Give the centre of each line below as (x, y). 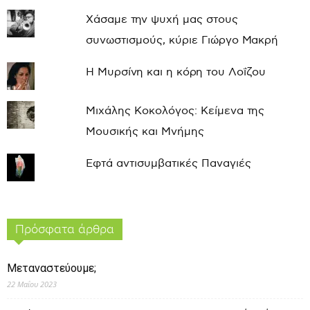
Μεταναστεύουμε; (52, 268)
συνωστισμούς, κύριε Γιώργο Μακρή (182, 41)
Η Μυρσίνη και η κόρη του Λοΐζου (175, 73)
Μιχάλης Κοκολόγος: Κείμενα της (175, 111)
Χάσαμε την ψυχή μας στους (162, 20)
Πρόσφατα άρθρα (65, 230)
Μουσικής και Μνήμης (145, 132)
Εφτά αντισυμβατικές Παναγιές (168, 164)
